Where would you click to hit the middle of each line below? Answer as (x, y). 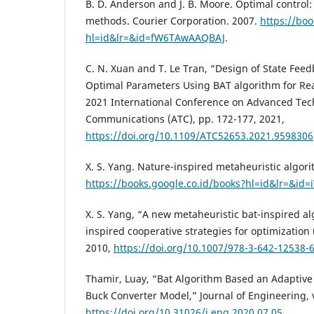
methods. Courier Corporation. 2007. (173, 21)
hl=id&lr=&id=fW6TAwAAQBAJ (155, 38)
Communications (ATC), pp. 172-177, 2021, (185, 119)
